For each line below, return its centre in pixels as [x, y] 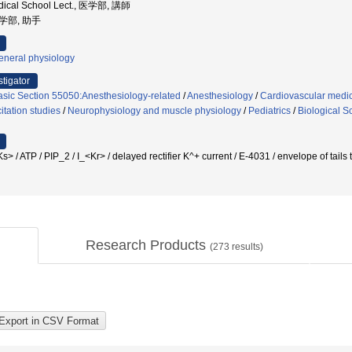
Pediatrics [269, 111]
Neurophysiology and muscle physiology [154, 111]
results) [246, 247]
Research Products [147, 245]
